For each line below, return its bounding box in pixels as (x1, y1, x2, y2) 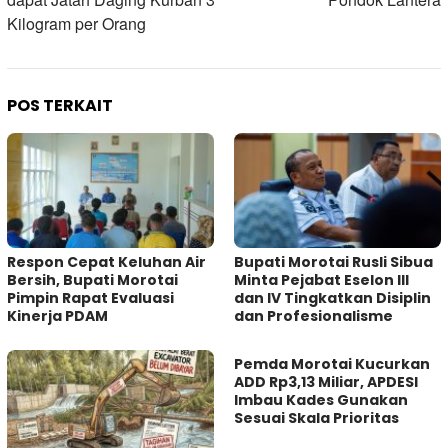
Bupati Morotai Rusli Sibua (234, 252, 433, 273)
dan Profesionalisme (234, 306, 393, 327)
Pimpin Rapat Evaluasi (7, 288, 174, 309)
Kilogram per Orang (7, 11, 146, 35)
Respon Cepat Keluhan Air (7, 252, 206, 273)
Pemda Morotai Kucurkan (234, 354, 430, 375)
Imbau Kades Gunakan (234, 390, 408, 411)
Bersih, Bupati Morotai (7, 270, 178, 291)
